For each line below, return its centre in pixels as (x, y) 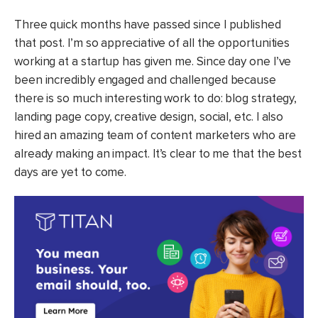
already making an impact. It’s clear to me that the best (158, 154)
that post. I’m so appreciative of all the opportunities (152, 43)
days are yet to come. (71, 172)
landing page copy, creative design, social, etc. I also (149, 117)
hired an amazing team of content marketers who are (155, 136)
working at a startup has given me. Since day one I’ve (153, 62)
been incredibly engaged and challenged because (145, 80)
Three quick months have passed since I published (148, 25)
